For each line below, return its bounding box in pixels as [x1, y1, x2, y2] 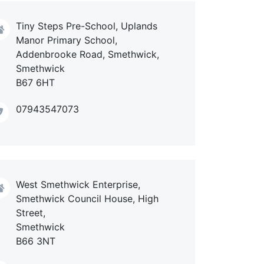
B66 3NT [16, 235, 55, 247]
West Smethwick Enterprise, [16, 179, 140, 191]
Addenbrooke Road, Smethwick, [16, 48, 159, 60]
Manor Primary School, [16, 34, 117, 46]
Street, [16, 207, 45, 219]
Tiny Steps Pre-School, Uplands [16, 19, 157, 32]
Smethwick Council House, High [16, 193, 159, 205]
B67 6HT [16, 76, 55, 88]
